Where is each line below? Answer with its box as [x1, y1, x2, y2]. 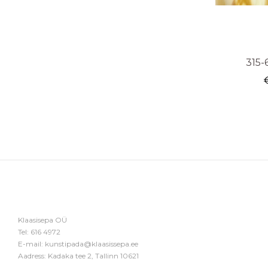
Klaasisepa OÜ [18, 215, 67, 224]
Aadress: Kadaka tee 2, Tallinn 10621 [18, 251, 139, 260]
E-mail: [18, 239, 45, 248]
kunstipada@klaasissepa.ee [45, 239, 138, 248]
